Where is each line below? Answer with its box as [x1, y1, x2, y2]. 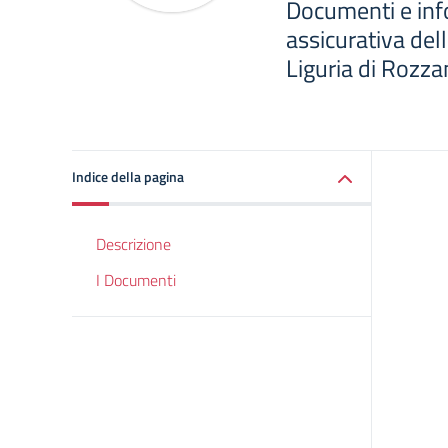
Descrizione [96, 232, 171, 256]
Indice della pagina [72, 166, 184, 187]
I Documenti [96, 268, 176, 292]
